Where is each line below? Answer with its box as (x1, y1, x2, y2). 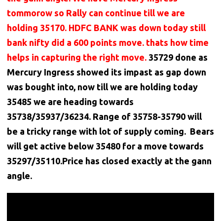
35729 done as (148, 52, 208, 63)
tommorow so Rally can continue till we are (7, 8, 185, 18)
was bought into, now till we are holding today (7, 82, 198, 92)
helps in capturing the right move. (7, 52, 148, 63)
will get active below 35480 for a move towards (7, 141, 204, 151)
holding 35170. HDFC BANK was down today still (7, 23, 206, 33)
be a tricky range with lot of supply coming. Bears (7, 126, 214, 137)
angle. (7, 171, 32, 181)
